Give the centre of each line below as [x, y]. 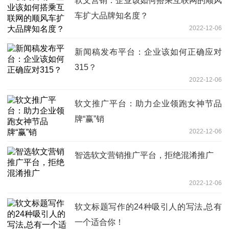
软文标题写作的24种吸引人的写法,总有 [148, 207]
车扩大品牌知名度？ [111, 16]
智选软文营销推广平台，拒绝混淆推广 [144, 155]
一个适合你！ [99, 222]
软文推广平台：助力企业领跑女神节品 [148, 104]
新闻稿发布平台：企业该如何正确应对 [148, 52]
